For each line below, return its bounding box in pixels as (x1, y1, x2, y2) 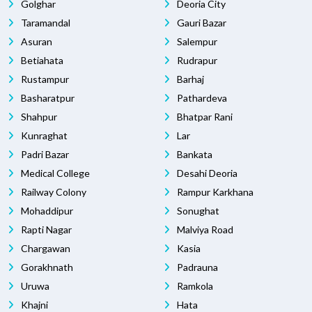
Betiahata (19, 54, 63, 67)
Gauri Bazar (175, 17, 226, 29)
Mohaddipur (19, 205, 73, 217)
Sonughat (175, 205, 219, 217)
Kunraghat (19, 130, 68, 142)
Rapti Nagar (19, 224, 72, 236)
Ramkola (175, 280, 213, 292)
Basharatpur (19, 92, 75, 104)
